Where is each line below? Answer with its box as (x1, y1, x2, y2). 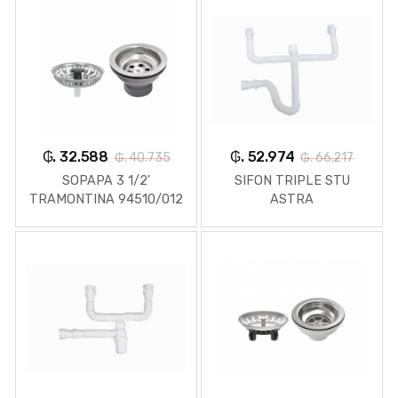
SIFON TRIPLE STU (234, 173, 350, 189)
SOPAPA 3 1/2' (62, 173, 150, 189)
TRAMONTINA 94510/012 (29, 192, 183, 208)
